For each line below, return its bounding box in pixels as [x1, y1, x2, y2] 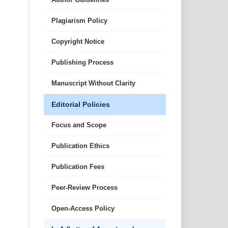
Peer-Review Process [51, 184, 118, 192]
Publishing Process [51, 59, 113, 67]
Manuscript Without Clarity [51, 79, 135, 88]
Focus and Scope [51, 121, 106, 129]
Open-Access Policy [51, 205, 115, 213]
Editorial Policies [51, 100, 110, 109]
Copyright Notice [51, 38, 104, 46]
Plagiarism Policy [51, 17, 107, 25]
